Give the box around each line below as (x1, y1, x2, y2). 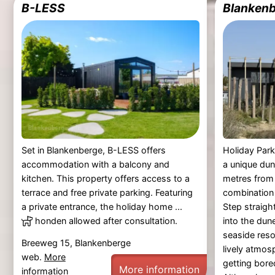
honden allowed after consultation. (34, 215, 177, 226)
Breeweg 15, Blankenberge (21, 238, 131, 249)
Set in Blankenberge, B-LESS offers (21, 144, 166, 155)
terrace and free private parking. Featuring (21, 187, 193, 198)
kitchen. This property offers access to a (21, 172, 190, 184)
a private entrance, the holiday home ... (21, 201, 182, 212)
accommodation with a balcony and (21, 158, 169, 169)
